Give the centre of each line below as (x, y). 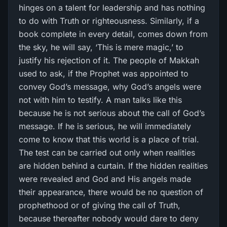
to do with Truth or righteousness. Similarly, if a (109, 21)
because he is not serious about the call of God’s (112, 113)
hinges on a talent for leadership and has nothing (112, 8)
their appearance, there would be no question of (111, 192)
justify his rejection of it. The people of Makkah (109, 60)
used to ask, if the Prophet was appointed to (104, 73)
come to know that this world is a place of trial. (109, 139)
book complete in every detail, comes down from (113, 34)
